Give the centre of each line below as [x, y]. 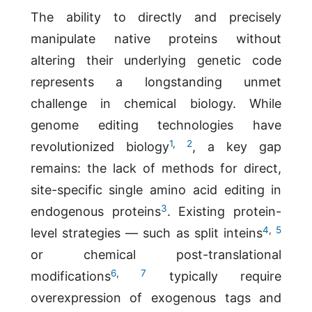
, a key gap [237, 147]
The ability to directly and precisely [156, 17]
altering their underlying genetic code [156, 61]
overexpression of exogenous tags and [156, 298]
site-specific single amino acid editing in [156, 190]
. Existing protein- [224, 212]
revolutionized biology [100, 147]
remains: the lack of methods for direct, [156, 169]
